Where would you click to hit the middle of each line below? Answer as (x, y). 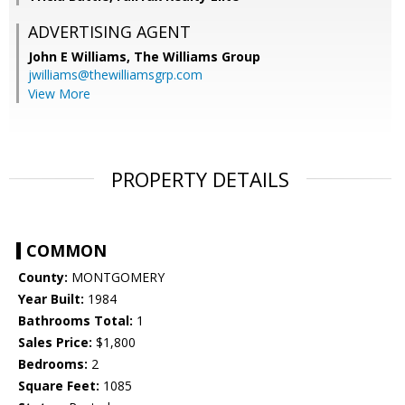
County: (43, 278)
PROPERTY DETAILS (200, 179)
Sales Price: (55, 343)
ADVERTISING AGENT (109, 32)
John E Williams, (81, 57)
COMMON (66, 251)
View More (59, 94)
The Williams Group (197, 57)
